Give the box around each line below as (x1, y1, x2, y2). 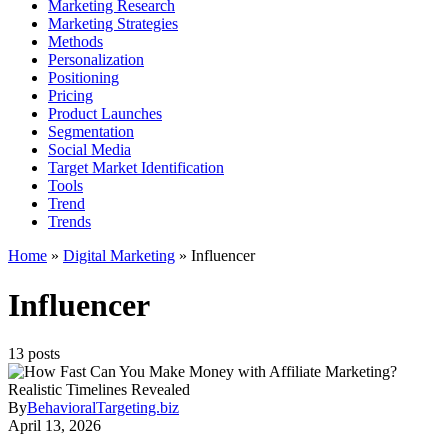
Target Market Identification (48, 159, 224, 177)
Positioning (48, 69, 119, 87)
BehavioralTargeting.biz (27, 399, 179, 417)
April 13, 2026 (8, 417, 101, 435)
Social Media (48, 141, 131, 159)
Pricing (48, 87, 93, 105)
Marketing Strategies (48, 15, 178, 33)
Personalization (48, 51, 144, 69)
